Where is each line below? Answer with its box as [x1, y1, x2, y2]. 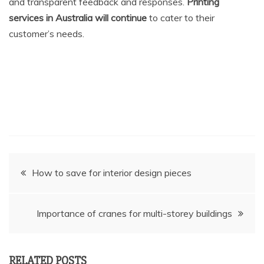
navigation [8, 188, 89, 212]
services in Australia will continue [9, 11, 147, 24]
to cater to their [147, 11, 214, 24]
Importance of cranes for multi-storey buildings [37, 207, 232, 219]
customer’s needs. [9, 27, 84, 39]
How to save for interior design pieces [32, 166, 192, 179]
